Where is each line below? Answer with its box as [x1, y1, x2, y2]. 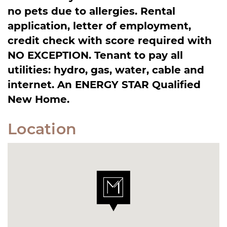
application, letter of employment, [8, 18, 191, 32]
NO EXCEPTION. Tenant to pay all [8, 48, 183, 61]
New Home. [8, 92, 69, 105]
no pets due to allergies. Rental [8, 4, 175, 17]
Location [8, 118, 77, 138]
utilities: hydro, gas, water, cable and [8, 62, 204, 76]
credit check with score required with [8, 33, 212, 47]
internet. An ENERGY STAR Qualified [8, 77, 201, 91]
